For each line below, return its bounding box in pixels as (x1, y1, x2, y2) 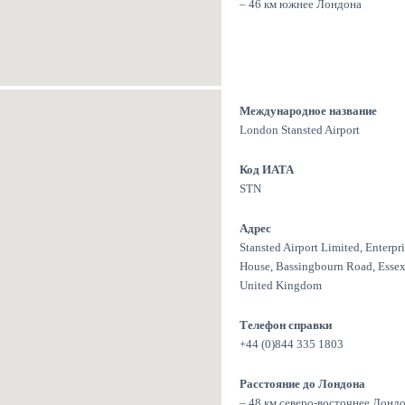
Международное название (240, 104, 377, 118)
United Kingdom (240, 278, 322, 293)
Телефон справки (240, 318, 332, 333)
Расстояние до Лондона (240, 377, 365, 391)
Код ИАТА (240, 163, 294, 177)
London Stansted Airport (240, 123, 360, 137)
